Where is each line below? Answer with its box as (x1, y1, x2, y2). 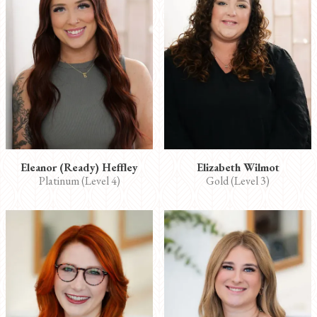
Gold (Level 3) (206, 173, 270, 189)
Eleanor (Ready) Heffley (21, 160, 138, 175)
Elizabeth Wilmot (196, 160, 279, 175)
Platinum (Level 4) (38, 173, 120, 189)
